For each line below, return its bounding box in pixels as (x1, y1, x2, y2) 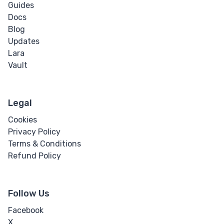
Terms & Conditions (8, 139, 81, 149)
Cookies (8, 115, 37, 125)
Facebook (8, 205, 43, 215)
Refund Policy (8, 151, 61, 161)
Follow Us (8, 188, 49, 199)
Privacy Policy (8, 127, 60, 137)
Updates (8, 36, 39, 46)
